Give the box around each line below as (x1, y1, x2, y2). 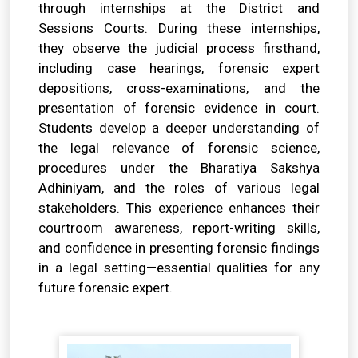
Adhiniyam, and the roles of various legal (38, 180, 320, 197)
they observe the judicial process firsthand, (38, 40, 320, 57)
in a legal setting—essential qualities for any (38, 260, 320, 276)
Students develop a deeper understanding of (38, 120, 320, 137)
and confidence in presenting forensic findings (38, 240, 320, 257)
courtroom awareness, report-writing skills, (38, 220, 320, 237)
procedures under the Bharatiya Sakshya (38, 160, 320, 177)
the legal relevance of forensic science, (38, 140, 320, 157)
